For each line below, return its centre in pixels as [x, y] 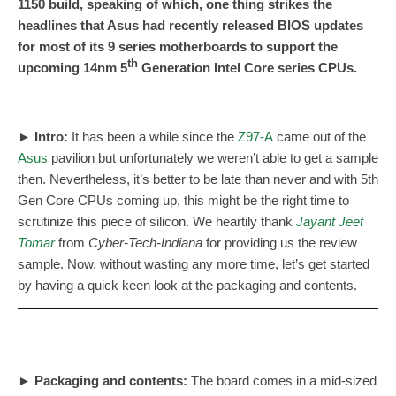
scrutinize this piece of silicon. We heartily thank [157, 222]
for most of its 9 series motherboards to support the [178, 47]
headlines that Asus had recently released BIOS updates [190, 26]
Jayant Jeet [330, 222]
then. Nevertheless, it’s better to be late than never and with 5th [198, 179]
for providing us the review [280, 243]
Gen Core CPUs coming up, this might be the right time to [183, 201]
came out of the [320, 137]
